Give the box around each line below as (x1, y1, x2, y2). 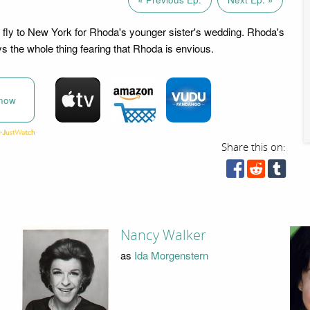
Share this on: (221, 140, 286, 154)
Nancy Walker (120, 227, 206, 244)
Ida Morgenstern (134, 247, 208, 262)
